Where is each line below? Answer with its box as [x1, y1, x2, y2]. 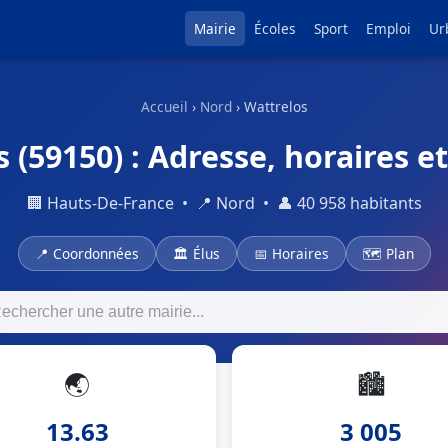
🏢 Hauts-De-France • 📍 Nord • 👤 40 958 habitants [26, 192, 422, 214]
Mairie [194, 18, 236, 38]
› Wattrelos [231, 97, 308, 116]
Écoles [254, 18, 296, 38]
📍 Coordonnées [34, 244, 139, 263]
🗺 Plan [362, 244, 414, 263]
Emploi [366, 18, 411, 38]
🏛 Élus [172, 244, 220, 263]
